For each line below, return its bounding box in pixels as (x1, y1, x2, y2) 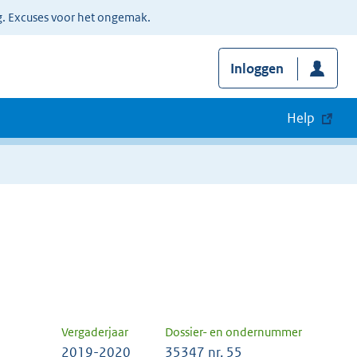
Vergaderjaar (61, 324, 128, 340)
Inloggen (229, 60, 284, 78)
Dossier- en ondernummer (165, 324, 302, 340)
